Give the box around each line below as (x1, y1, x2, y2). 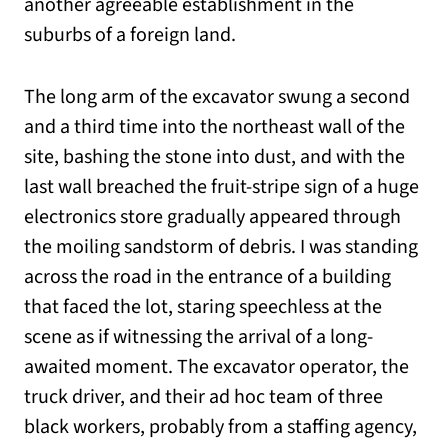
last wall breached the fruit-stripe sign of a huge (24, 173, 419, 202)
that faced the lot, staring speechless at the (24, 293, 382, 322)
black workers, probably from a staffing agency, (24, 413, 417, 442)
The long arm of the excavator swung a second (24, 83, 410, 112)
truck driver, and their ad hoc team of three (24, 383, 383, 412)
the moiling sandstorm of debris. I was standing (24, 233, 418, 262)
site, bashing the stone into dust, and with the (24, 143, 405, 172)
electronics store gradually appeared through (24, 203, 401, 232)
